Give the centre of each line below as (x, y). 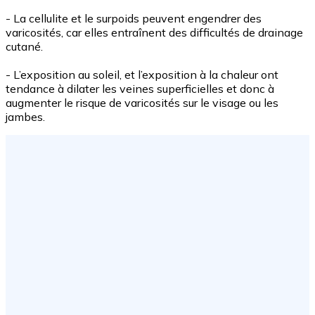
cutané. (24, 46)
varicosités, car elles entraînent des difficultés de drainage (154, 32)
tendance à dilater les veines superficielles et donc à (140, 88)
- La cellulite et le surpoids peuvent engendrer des (134, 18)
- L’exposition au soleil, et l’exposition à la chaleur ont (142, 74)
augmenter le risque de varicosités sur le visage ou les (142, 102)
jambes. (25, 116)
